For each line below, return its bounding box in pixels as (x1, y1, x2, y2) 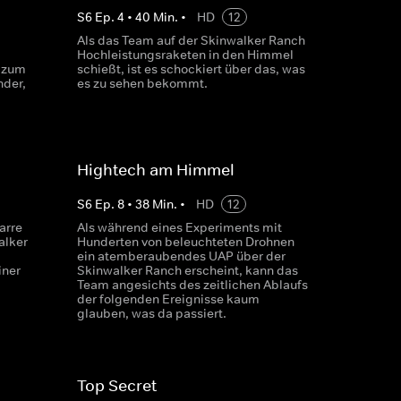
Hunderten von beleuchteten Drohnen (76, 234, 294, 250)
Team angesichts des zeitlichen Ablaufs (76, 277, 308, 293)
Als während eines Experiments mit (76, 219, 282, 235)
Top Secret (76, 376, 157, 396)
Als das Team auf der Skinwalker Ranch (76, 32, 305, 48)
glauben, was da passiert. (76, 305, 226, 321)
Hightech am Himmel (76, 160, 235, 180)
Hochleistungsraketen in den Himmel (76, 47, 294, 63)
